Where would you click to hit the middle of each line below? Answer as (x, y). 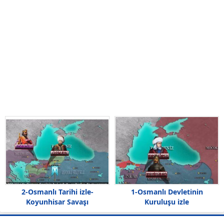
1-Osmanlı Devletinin (167, 191)
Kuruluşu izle (167, 201)
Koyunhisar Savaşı (57, 202)
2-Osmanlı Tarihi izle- (57, 192)
